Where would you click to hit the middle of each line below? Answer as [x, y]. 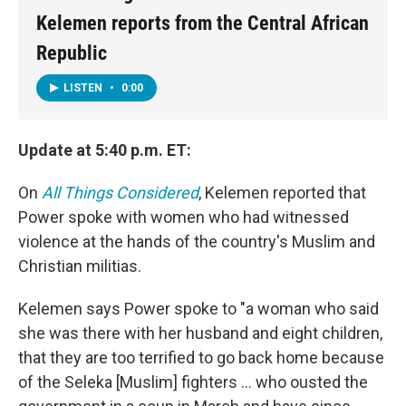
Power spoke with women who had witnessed [184, 217]
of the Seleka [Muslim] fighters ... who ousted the [193, 382]
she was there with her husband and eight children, [200, 333]
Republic [72, 53]
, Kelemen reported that [282, 192]
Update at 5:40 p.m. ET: [105, 150]
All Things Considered [120, 192]
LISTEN [84, 87]
